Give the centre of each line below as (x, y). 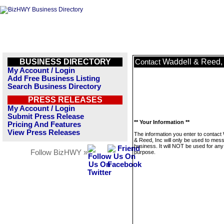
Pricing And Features (44, 124)
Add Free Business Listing (54, 78)
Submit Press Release (46, 116)
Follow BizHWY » (59, 152)
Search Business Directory (54, 86)
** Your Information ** (162, 122)
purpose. (145, 152)
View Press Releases (44, 132)
